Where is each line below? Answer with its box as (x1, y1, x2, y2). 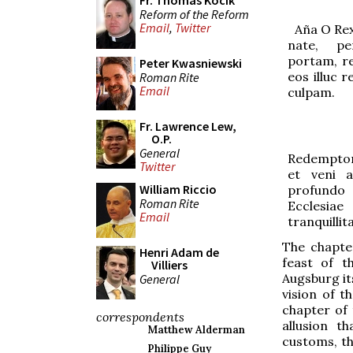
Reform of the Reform (139, 6, 249, 22)
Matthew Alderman (147, 323, 245, 336)
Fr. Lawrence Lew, (139, 118, 236, 134)
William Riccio (139, 181, 217, 197)
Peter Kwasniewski (139, 55, 242, 71)
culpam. (288, 84, 336, 100)
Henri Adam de (139, 244, 219, 260)
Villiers (151, 257, 188, 273)
